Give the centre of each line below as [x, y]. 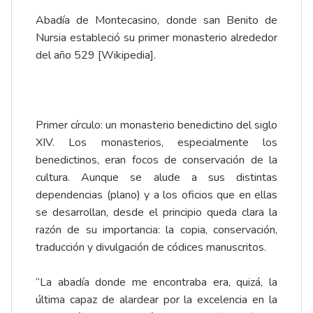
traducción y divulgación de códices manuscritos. [151, 248]
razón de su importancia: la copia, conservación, [156, 230]
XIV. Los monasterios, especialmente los [156, 143]
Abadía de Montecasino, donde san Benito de [156, 21]
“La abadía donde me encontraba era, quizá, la [156, 283]
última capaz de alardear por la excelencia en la [156, 300]
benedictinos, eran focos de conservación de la [156, 160]
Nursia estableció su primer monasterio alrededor [156, 38]
